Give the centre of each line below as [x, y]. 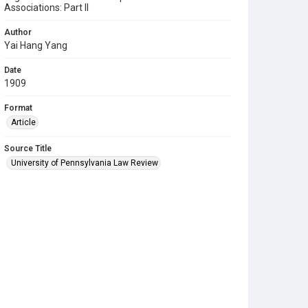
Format [18, 108]
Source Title [28, 148]
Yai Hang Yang [36, 45]
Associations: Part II [46, 8]
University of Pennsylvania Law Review [85, 163]
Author [18, 32]
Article [23, 122]
